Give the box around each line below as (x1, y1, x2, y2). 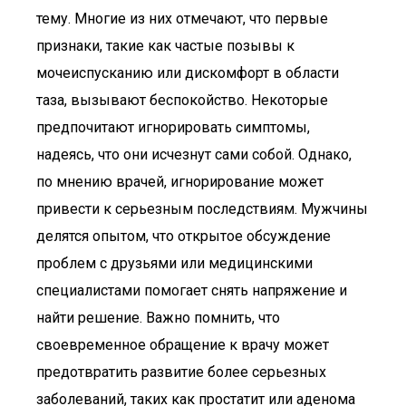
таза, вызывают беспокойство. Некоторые (36, 92, 328, 109)
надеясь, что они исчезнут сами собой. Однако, (36, 146, 352, 163)
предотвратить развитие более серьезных (36, 363, 326, 381)
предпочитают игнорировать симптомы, (36, 119, 310, 136)
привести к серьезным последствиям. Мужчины (36, 200, 368, 217)
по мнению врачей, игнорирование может (36, 173, 324, 190)
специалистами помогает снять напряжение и (36, 282, 347, 299)
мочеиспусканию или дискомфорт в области (36, 64, 339, 82)
